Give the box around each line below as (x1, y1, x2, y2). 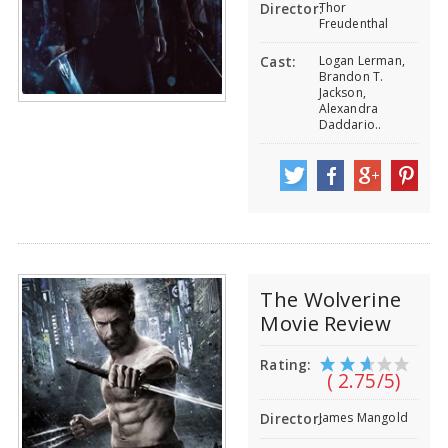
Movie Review (260, 308, 391, 337)
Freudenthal (318, 15, 389, 33)
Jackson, (318, 84, 366, 102)
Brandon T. (318, 68, 384, 86)
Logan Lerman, (318, 52, 405, 70)
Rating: (260, 355, 311, 374)
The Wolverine (260, 284, 402, 313)
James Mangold (318, 408, 408, 426)
